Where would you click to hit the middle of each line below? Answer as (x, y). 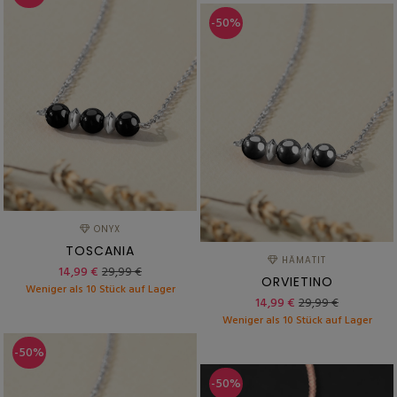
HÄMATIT (302, 260)
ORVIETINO (297, 281)
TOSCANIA (100, 250)
